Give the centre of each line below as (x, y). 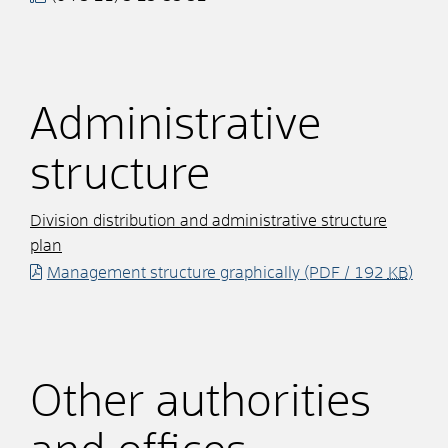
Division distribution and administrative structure (208, 220)
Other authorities (200, 402)
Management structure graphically (173, 272)
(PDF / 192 (343, 272)
